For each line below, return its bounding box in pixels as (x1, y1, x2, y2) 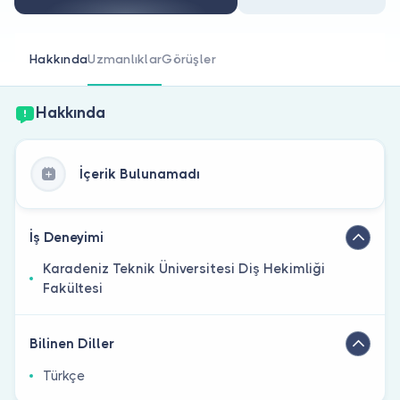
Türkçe (43, 367, 85, 384)
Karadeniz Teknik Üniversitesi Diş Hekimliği (43, 260, 325, 277)
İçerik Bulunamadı (79, 165, 200, 182)
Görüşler (162, 51, 217, 66)
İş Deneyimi (29, 229, 104, 246)
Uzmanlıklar (87, 51, 162, 66)
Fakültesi (43, 279, 103, 296)
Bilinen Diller (29, 335, 114, 352)
